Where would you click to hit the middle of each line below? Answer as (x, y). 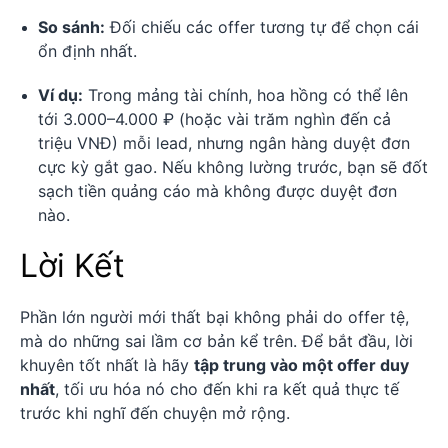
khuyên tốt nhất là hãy (107, 365)
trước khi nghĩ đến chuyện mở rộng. (155, 413)
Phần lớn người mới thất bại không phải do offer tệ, (214, 317)
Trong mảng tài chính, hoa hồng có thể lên (245, 95)
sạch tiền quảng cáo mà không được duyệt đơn (217, 191)
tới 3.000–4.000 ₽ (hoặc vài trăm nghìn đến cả (214, 119)
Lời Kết (72, 266)
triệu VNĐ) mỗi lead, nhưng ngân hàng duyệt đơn (224, 143)
